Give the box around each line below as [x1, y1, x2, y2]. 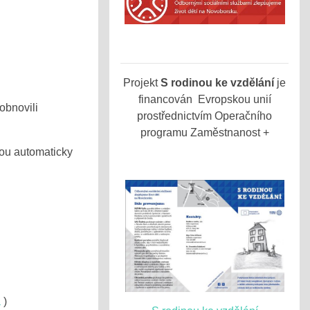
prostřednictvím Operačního [137, 110, 272, 122]
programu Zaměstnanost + [140, 127, 269, 138]
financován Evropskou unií [138, 93, 271, 105]
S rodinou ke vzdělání [161, 77, 274, 89]
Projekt [123, 77, 161, 89]
